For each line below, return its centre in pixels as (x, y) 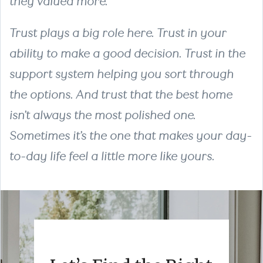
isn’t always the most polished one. (102, 115)
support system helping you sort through (122, 74)
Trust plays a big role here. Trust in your (118, 33)
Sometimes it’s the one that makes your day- (131, 136)
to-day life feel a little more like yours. (112, 156)
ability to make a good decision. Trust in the (127, 53)
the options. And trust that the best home (121, 95)
